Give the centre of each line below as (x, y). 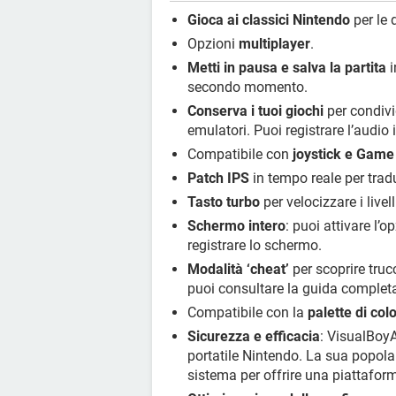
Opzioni (213, 44)
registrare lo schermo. (255, 246)
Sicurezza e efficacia (254, 337)
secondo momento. (247, 88)
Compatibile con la (247, 313)
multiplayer (274, 44)
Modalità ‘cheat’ (238, 270)
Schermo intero (236, 226)
